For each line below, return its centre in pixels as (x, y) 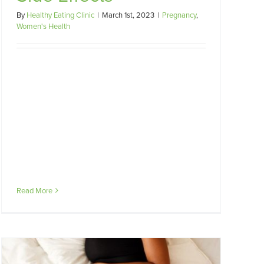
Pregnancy (179, 15)
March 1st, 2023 (128, 15)
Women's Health (43, 26)
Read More (34, 190)
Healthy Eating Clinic (60, 15)
